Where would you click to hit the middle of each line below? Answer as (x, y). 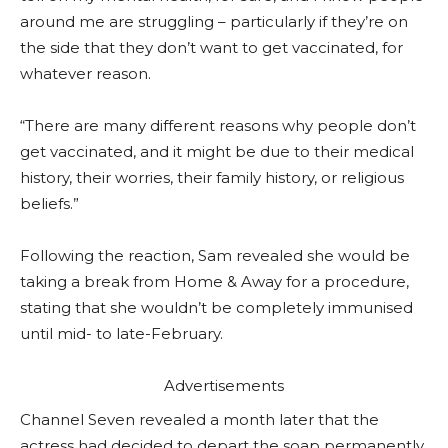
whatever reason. (85, 73)
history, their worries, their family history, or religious (212, 177)
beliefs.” (49, 203)
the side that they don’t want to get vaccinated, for (211, 47)
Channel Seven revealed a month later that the (199, 419)
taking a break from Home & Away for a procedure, (214, 281)
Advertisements (224, 385)
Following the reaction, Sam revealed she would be (215, 255)
